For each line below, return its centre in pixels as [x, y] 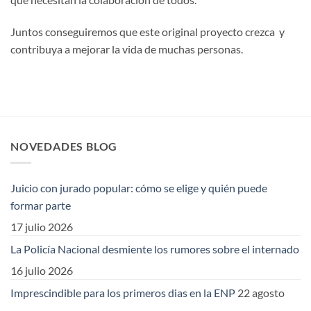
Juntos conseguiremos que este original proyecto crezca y [148, 31]
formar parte [41, 205]
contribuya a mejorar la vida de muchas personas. [127, 49]
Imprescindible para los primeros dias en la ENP [123, 293]
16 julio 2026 [42, 271]
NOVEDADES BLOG [64, 146]
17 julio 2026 [42, 227]
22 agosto [261, 293]
